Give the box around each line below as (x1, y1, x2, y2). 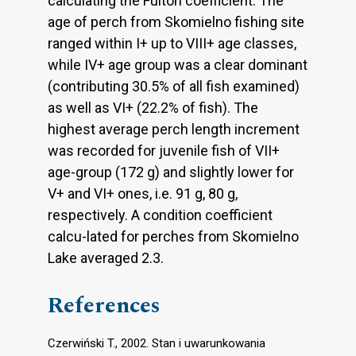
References (48, 288, 161, 323)
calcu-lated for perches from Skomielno (48, 227, 299, 245)
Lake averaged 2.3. (48, 249, 164, 266)
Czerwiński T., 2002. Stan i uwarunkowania (48, 335, 265, 350)
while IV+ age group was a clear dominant (48, 56, 308, 73)
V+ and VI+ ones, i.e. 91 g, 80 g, (48, 184, 238, 202)
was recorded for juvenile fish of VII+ (48, 141, 280, 159)
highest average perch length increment (48, 120, 300, 137)
